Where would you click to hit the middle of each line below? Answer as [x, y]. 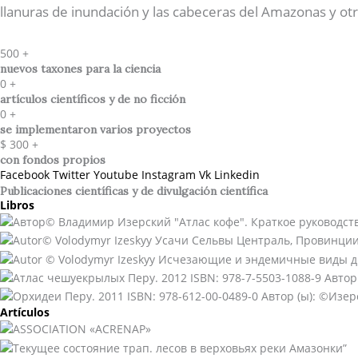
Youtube [116, 174]
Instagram [169, 174]
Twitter [72, 174]
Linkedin [237, 174]
